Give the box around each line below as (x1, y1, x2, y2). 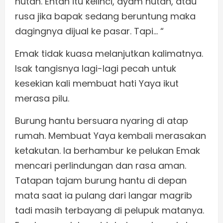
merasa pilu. (15, 92, 69, 105)
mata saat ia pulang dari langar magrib (15, 189, 192, 202)
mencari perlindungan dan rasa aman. (15, 159, 186, 172)
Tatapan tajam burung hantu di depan (15, 174, 187, 187)
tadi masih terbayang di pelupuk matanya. (15, 204, 204, 217)
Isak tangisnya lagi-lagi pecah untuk (15, 62, 176, 75)
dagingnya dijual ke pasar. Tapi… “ (15, 25, 164, 38)
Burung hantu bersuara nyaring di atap (15, 114, 188, 127)
